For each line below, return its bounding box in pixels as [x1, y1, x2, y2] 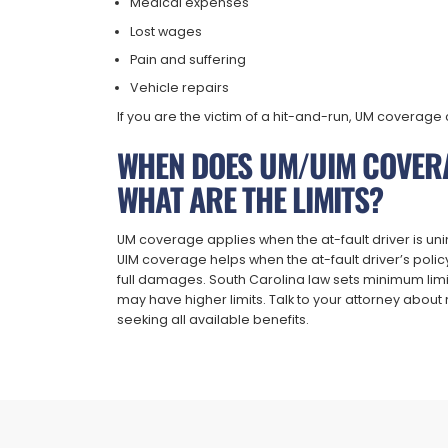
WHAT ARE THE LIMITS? [116, 174, 383, 222]
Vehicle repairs [130, 79, 230, 97]
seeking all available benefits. [116, 310, 309, 328]
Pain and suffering [130, 51, 247, 69]
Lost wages [130, 22, 203, 40]
